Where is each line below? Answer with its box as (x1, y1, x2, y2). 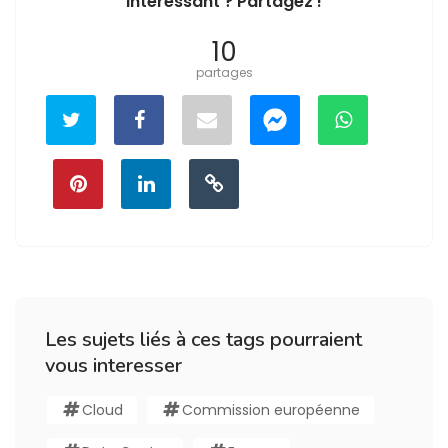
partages (195, 64, 253, 82)
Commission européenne (182, 400, 360, 421)
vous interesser (45, 352, 182, 380)
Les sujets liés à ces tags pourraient (45, 326, 362, 354)
